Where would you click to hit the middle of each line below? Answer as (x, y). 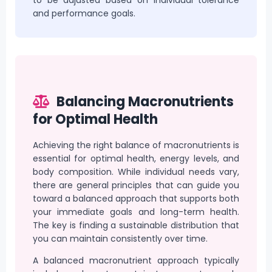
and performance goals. (84, 13)
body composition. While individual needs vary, (136, 172)
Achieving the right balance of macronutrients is (136, 145)
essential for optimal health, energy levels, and (136, 158)
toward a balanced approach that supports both (136, 198)
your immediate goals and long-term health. (136, 212)
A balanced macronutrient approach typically (136, 261)
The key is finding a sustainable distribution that (136, 225)
